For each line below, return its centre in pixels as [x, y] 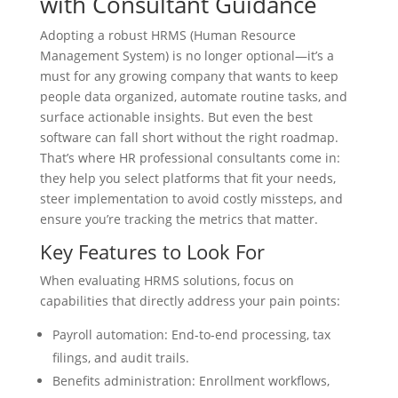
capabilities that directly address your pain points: [190, 301]
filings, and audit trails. [120, 358]
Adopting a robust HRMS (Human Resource [167, 35]
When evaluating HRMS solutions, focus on [167, 280]
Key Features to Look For [152, 251]
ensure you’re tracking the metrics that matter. [179, 219]
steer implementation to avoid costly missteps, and [191, 199]
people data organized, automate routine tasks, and [193, 96]
